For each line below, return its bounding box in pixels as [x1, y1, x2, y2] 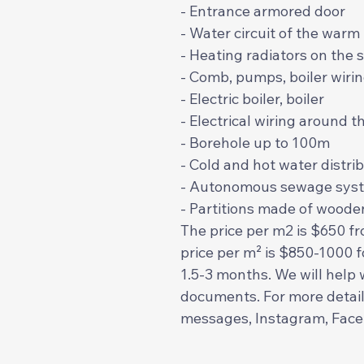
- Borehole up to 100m [180, 133, 330, 152]
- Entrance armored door [180, 2, 345, 20]
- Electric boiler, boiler [180, 89, 324, 108]
